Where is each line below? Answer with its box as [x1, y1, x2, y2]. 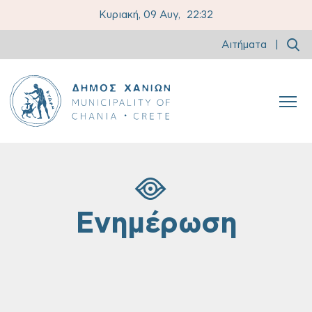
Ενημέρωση [75, 210, 237, 238]
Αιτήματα [221, 39, 267, 50]
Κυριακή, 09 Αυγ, [99, 10, 184, 20]
